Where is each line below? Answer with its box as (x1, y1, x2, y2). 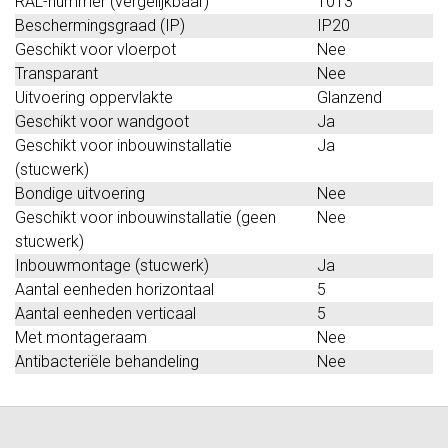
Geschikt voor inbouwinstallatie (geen (15, 207, 276, 227)
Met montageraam (15, 327, 147, 347)
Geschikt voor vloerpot (15, 39, 176, 59)
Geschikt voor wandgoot (15, 111, 189, 131)
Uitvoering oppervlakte (15, 87, 173, 107)
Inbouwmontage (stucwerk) (15, 255, 209, 275)
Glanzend (317, 87, 382, 107)
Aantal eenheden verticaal (15, 303, 196, 323)
